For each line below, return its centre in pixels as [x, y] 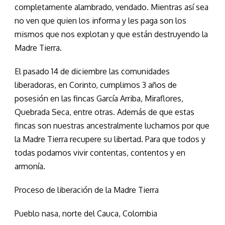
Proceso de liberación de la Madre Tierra [87, 190]
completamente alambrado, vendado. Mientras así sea [111, 7]
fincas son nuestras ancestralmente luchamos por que [112, 126]
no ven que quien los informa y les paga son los [100, 21]
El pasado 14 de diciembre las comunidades [92, 72]
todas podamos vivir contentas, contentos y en [100, 153]
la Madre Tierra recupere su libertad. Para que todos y [110, 139]
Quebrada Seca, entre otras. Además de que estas [104, 112]
